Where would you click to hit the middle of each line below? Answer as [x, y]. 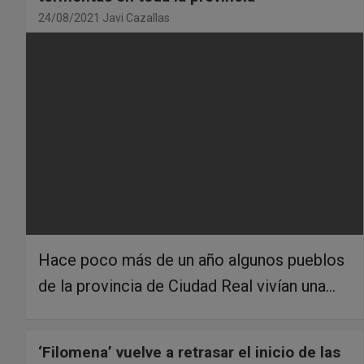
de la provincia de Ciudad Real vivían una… [187, 286]
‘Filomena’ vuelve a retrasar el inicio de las [189, 353]
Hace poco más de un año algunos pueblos [191, 260]
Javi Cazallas [136, 18]
